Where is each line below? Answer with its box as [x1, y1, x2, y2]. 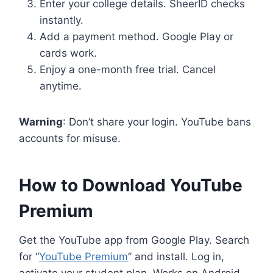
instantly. [40, 13, 84, 26]
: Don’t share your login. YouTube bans [63, 115, 252, 128]
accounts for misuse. [19, 132, 121, 144]
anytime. [40, 79, 82, 92]
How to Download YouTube [19, 174, 243, 196]
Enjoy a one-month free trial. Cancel [40, 63, 216, 76]
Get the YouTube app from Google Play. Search [19, 233, 250, 246]
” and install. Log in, [128, 250, 225, 263]
